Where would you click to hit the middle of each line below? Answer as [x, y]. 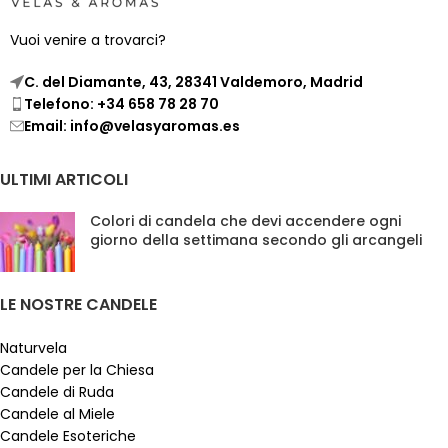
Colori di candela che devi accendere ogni [245, 220]
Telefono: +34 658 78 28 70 [121, 103]
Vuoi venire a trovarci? [88, 39]
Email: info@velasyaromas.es [132, 125]
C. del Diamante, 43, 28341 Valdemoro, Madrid [193, 81]
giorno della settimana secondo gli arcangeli [256, 239]
